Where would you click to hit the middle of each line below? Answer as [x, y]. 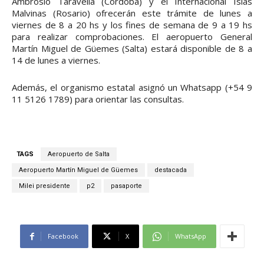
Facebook [63, 236]
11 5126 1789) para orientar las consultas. [98, 99]
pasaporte [126, 186]
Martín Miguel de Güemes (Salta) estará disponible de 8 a [132, 49]
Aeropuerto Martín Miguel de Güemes [78, 170]
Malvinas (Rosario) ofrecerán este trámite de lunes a [132, 13]
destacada [171, 170]
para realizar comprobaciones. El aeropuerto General [132, 37]
